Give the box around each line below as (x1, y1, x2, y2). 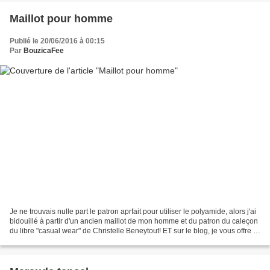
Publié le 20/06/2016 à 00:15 (10, 36, 105, 45)
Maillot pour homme (10, 12, 113, 25)
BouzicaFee (24, 46, 64, 55)
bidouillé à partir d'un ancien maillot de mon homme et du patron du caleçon (10, 217, 258, 226)
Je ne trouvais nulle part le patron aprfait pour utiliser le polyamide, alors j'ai (10, 207, 256, 216)
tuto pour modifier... (10, 236, 72, 245)
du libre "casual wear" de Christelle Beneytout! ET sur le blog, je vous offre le (10, 227, 259, 236)
